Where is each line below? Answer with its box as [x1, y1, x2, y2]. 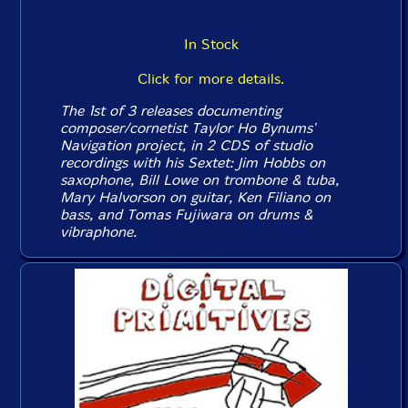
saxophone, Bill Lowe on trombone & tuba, [60, 171, 340, 189]
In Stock [183, 36, 239, 53]
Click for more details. [138, 70, 284, 87]
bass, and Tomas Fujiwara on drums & [60, 206, 313, 223]
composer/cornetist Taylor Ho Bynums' [60, 119, 316, 137]
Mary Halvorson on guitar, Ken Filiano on [60, 189, 331, 206]
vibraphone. [60, 223, 138, 240]
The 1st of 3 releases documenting [60, 102, 282, 119]
